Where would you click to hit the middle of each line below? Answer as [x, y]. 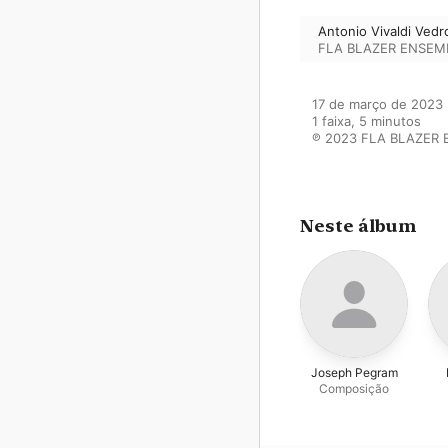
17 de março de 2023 [377, 104]
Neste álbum [358, 226]
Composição [354, 388]
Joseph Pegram [354, 372]
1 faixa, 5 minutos [366, 121]
